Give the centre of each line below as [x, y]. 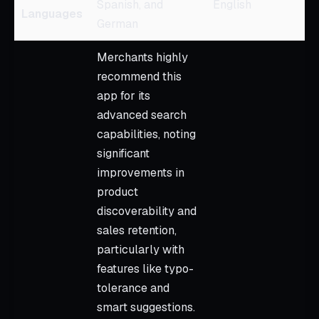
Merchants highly [142, 57]
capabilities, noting [146, 134]
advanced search [142, 115]
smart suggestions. [146, 307]
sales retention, [137, 230]
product [117, 192]
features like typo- [145, 268]
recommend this [139, 76]
